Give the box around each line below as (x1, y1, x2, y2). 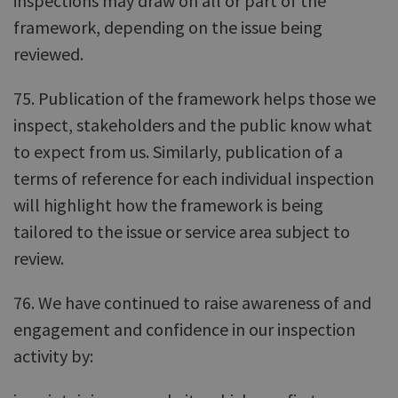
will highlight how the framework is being (13, 194, 323, 216)
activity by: (13, 345, 93, 367)
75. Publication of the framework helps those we (13, 87, 376, 109)
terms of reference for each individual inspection (13, 167, 374, 189)
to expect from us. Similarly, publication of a (13, 140, 343, 163)
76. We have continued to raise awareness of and (13, 291, 371, 314)
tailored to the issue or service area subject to (13, 220, 350, 243)
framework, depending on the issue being (13, 16, 322, 38)
